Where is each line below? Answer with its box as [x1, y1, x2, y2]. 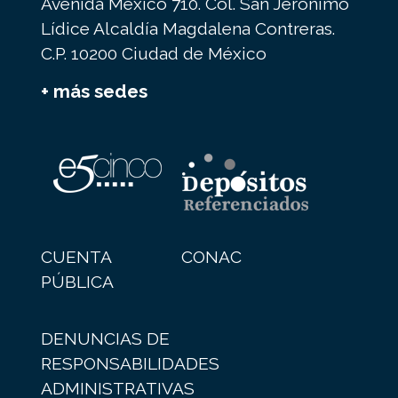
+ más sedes [40, 81, 147, 103]
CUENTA [40, 247, 111, 267]
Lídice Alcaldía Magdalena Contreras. [40, 19, 335, 39]
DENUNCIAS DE [40, 329, 170, 349]
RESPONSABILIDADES [40, 354, 219, 374]
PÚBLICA [40, 272, 114, 292]
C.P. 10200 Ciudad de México [40, 44, 267, 64]
